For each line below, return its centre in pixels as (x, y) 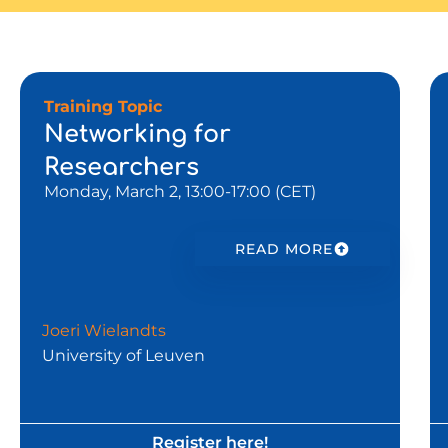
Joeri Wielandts (114, 330)
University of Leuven (123, 355)
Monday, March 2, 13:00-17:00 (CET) (180, 191)
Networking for (137, 134)
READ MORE (284, 248)
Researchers (125, 167)
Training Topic (110, 106)
